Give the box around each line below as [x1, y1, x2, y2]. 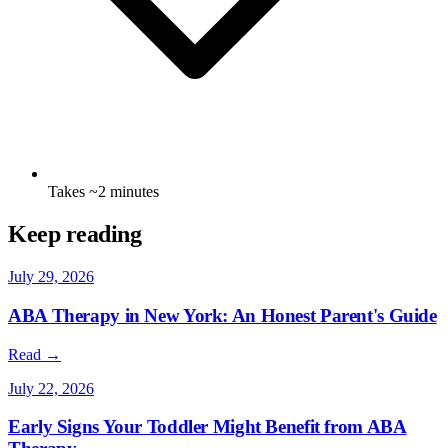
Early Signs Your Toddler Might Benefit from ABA [8, 416, 407, 438]
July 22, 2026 [8, 379, 94, 397]
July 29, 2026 [8, 268, 94, 286]
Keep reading [8, 221, 142, 248]
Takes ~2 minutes [48, 183, 159, 201]
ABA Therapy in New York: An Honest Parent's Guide [8, 304, 437, 326]
